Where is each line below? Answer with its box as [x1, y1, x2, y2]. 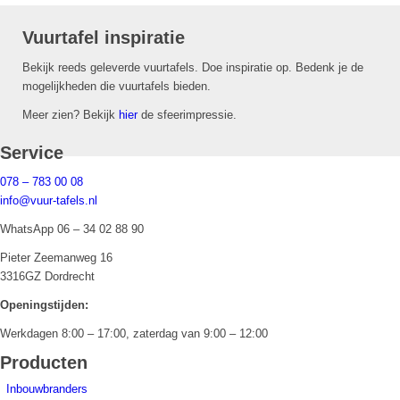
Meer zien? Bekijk [22, 107, 119, 121]
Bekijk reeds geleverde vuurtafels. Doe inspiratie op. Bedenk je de [22, 60, 363, 74]
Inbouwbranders [6, 381, 87, 396]
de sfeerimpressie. [137, 107, 237, 121]
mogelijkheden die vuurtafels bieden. [22, 79, 211, 93]
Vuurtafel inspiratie [22, 28, 185, 48]
